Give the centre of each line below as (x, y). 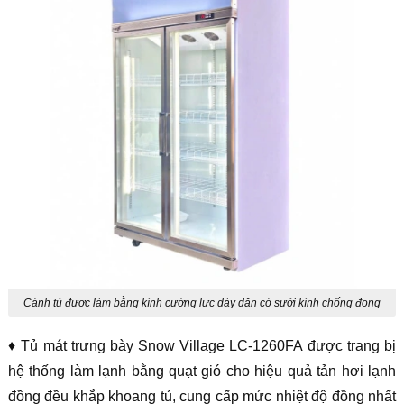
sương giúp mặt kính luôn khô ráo (202, 331)
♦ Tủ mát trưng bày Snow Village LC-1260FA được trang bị (202, 346)
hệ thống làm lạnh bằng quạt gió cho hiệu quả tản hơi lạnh (202, 372)
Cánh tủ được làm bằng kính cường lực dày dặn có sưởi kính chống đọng (202, 303)
